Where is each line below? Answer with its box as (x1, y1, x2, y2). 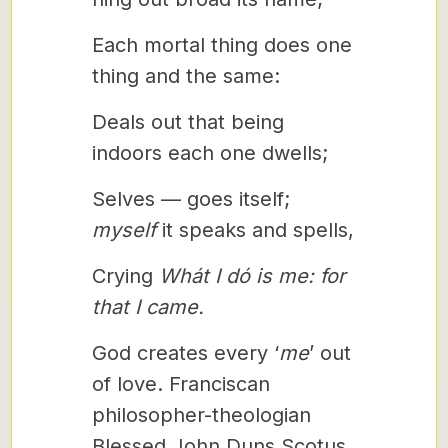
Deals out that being (91, 110, 284, 134)
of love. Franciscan (91, 372, 270, 396)
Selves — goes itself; (91, 187, 290, 211)
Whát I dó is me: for (158, 264, 346, 288)
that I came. (91, 295, 204, 319)
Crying (91, 264, 159, 288)
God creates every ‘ (91, 341, 279, 365)
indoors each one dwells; (91, 141, 328, 165)
